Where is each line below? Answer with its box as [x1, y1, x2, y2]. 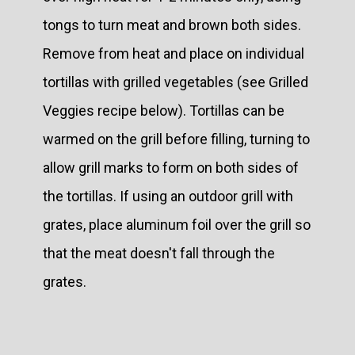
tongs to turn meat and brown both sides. [43, 17, 301, 33]
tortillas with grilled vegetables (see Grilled [43, 74, 308, 90]
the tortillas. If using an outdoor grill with [43, 188, 293, 204]
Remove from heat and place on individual [43, 45, 304, 62]
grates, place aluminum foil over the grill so [43, 216, 311, 233]
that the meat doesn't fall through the [43, 245, 275, 261]
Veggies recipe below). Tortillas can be [43, 102, 284, 119]
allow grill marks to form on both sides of [43, 159, 299, 176]
